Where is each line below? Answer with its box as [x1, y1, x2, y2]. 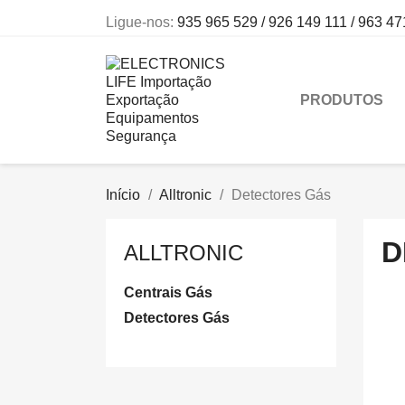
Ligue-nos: [106, 14, 177, 30]
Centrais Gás [124, 285, 212, 300]
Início [106, 187, 140, 202]
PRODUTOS [300, 92, 383, 108]
